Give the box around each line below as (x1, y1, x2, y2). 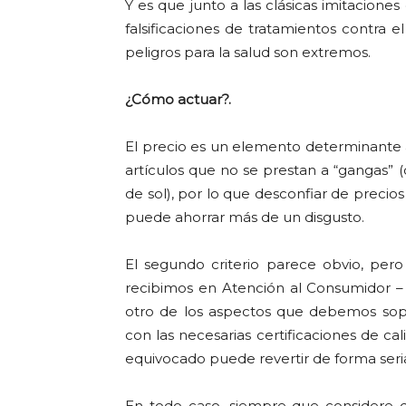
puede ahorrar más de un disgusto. (125, 208, 364, 226)
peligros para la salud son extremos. (125, 43, 371, 61)
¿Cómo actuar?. (125, 91, 231, 108)
